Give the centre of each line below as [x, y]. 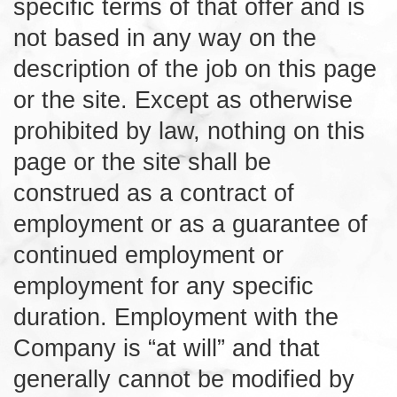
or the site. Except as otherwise [183, 99]
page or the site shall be [142, 161]
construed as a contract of [154, 192]
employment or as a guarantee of [191, 223]
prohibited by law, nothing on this [189, 130]
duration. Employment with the [176, 316]
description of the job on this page [195, 68]
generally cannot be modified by [184, 378]
